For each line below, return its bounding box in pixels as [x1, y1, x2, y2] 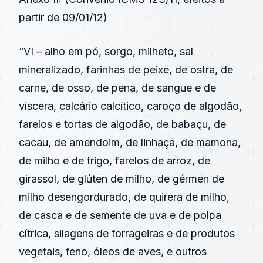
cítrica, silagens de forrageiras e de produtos [19, 227, 235, 240]
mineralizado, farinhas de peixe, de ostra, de [19, 63, 233, 76]
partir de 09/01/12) [19, 11, 107, 23]
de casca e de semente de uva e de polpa [19, 209, 221, 221]
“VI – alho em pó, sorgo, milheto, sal [19, 45, 193, 58]
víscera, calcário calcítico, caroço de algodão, [19, 100, 242, 112]
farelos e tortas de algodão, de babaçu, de [19, 118, 226, 130]
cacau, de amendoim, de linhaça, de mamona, [19, 136, 241, 149]
